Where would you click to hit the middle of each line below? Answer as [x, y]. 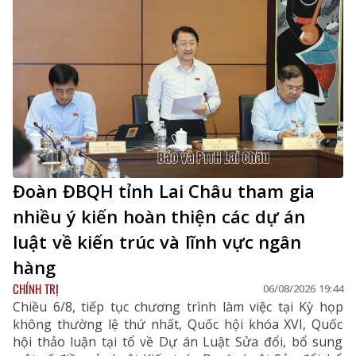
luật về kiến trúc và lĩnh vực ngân [157, 241]
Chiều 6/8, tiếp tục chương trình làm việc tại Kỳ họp [178, 306]
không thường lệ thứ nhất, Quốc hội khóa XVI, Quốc [178, 324]
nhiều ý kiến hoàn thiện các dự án [159, 216]
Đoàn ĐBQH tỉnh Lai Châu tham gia [164, 190]
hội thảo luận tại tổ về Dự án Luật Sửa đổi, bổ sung [178, 341]
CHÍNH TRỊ [36, 288]
